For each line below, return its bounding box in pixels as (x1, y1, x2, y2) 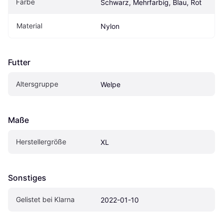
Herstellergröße (16, 137, 66, 146)
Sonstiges (8, 173, 46, 183)
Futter (8, 57, 30, 68)
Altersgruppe (16, 80, 58, 89)
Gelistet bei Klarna (16, 195, 75, 204)
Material (16, 21, 42, 30)
